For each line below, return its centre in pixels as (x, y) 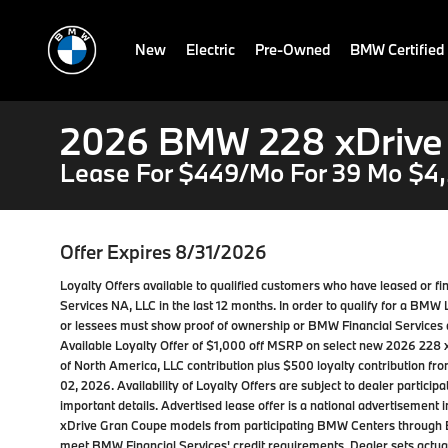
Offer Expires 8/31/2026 (163, 252)
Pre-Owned (292, 49)
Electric (210, 49)
